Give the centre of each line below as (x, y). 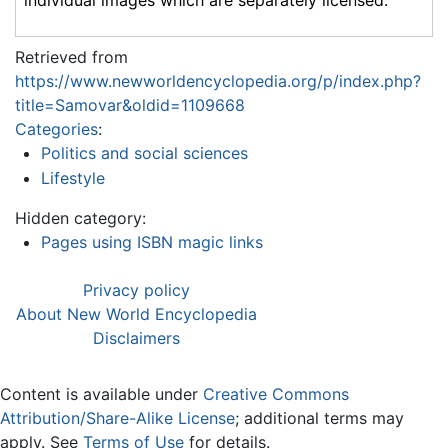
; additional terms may (319, 418)
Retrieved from (71, 56)
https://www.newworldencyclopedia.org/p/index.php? (218, 80)
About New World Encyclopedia (136, 314)
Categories (56, 128)
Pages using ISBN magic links (151, 242)
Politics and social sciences (144, 152)
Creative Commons (276, 394)
